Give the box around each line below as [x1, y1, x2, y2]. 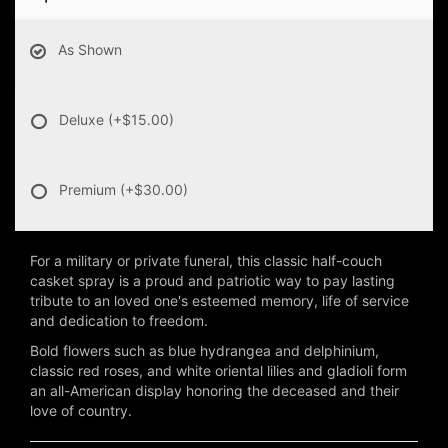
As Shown [58, 41, 122, 59]
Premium [59, 181, 120, 199]
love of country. [30, 402, 132, 420]
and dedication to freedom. [30, 312, 208, 330]
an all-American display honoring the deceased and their [30, 382, 399, 400]
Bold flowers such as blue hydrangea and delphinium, [30, 342, 379, 360]
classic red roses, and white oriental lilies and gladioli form [30, 362, 407, 380]
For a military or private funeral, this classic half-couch [30, 252, 382, 270]
